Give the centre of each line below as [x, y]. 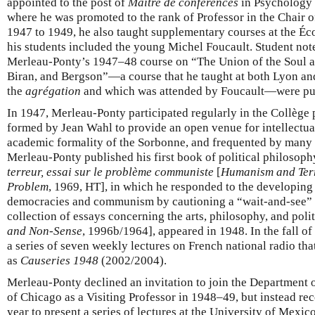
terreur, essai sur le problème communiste [110, 172]
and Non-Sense [45, 231]
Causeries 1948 [59, 260]
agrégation [53, 91]
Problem [28, 186]
